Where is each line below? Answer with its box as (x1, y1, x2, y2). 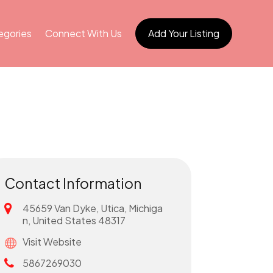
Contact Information (4, 174, 142, 192)
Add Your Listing (147, 27, 219, 40)
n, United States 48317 (22, 213, 126, 227)
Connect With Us (44, 27, 122, 40)
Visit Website (22, 235, 82, 248)
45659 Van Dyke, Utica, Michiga (22, 201, 163, 214)
